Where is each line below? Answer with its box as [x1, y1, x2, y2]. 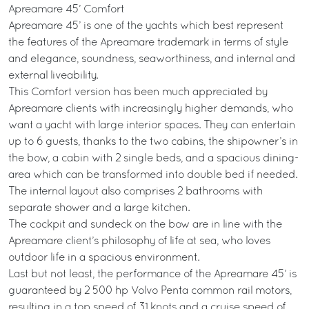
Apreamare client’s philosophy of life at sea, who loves [8, 237, 270, 246]
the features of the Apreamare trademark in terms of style [8, 38, 288, 48]
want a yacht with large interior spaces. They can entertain [8, 121, 295, 130]
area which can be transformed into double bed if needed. [8, 170, 297, 180]
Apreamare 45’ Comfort [8, 5, 124, 14]
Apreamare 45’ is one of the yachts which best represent [8, 21, 283, 31]
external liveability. [8, 71, 98, 81]
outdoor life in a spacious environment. [8, 253, 199, 263]
